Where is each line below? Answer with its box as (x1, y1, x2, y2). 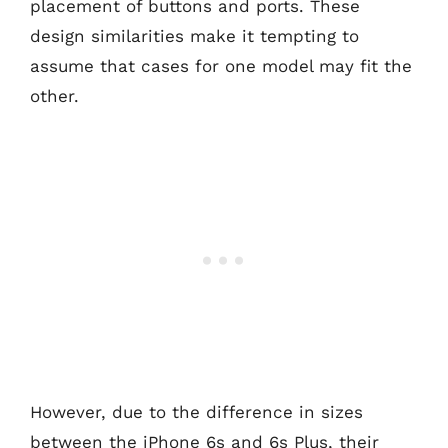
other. (30, 86, 79, 106)
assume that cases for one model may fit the (30, 56, 412, 76)
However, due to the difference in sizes (30, 401, 363, 422)
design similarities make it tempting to (30, 26, 359, 46)
